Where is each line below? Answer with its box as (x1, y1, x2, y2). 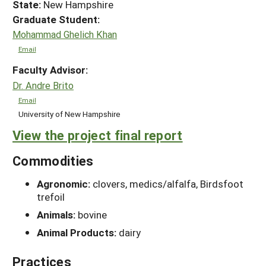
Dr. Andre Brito (12, 79, 74, 91)
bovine (78, 207, 107, 221)
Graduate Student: (12, 12, 100, 26)
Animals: (37, 207, 78, 221)
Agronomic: (37, 176, 93, 191)
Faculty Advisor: (12, 63, 88, 77)
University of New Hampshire (18, 109, 121, 120)
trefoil (37, 189, 65, 204)
